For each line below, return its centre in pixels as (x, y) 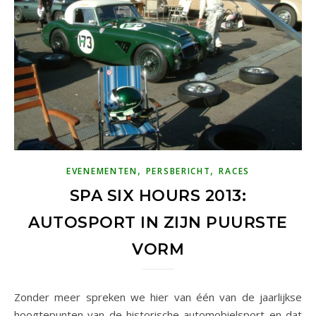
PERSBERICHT (178, 171)
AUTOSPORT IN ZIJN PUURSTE (158, 222)
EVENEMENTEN (102, 171)
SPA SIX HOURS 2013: (158, 195)
